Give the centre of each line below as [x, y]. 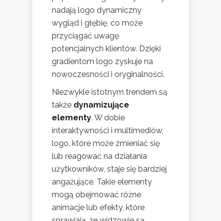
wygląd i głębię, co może [97, 23]
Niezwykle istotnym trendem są [110, 92]
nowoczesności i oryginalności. [108, 74]
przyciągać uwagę [85, 36]
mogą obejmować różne [96, 194]
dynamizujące [101, 105]
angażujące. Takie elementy [102, 182]
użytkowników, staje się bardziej [109, 169]
